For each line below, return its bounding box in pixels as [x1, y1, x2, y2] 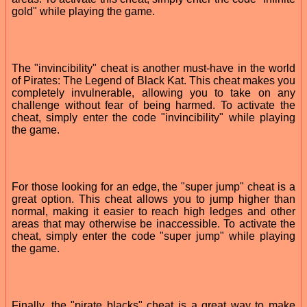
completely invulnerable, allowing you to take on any [12, 86, 295, 99]
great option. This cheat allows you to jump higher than [12, 193, 295, 205]
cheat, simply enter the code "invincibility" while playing [12, 111, 295, 123]
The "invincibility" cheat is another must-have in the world [12, 62, 295, 74]
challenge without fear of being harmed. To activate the [12, 99, 295, 111]
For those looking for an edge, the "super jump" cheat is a [12, 180, 295, 193]
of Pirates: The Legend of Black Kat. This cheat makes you [12, 74, 295, 86]
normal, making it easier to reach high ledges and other [12, 205, 295, 217]
